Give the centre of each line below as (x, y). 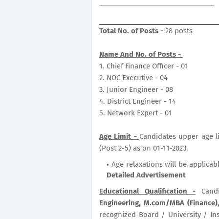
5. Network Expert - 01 (136, 113)
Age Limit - (119, 136)
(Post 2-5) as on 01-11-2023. (144, 148)
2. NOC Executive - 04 (133, 78)
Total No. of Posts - (132, 31)
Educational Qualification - (148, 191)
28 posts (179, 31)
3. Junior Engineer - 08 (136, 89)
